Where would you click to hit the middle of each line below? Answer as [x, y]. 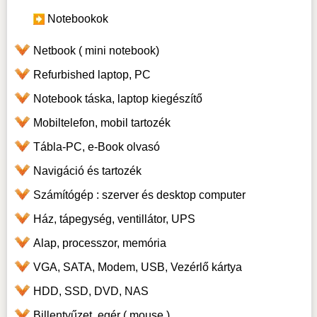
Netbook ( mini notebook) [96, 51]
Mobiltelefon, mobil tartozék [102, 123]
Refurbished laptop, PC [92, 75]
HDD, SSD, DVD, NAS [91, 292]
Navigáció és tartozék [87, 171]
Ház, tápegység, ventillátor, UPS [114, 219]
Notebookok [77, 19]
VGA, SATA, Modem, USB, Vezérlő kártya [137, 267]
